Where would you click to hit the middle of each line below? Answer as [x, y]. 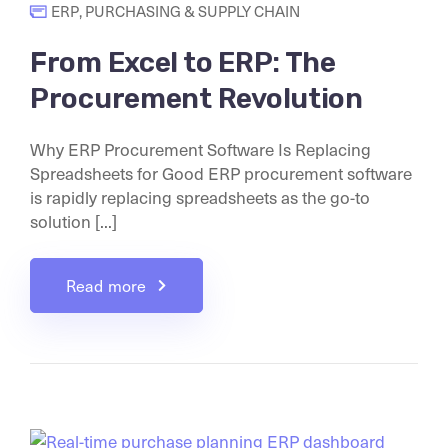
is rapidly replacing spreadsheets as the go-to [200, 196]
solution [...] [73, 220]
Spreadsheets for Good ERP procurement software [221, 172]
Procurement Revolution [196, 98]
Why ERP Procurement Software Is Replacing [200, 148]
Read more [106, 285]
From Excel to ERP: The [183, 62]
